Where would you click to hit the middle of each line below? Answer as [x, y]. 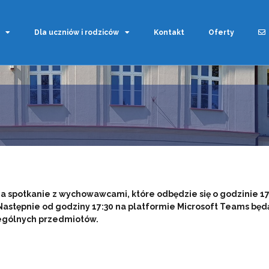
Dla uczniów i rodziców [76, 32]
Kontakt [169, 32]
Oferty [221, 32]
